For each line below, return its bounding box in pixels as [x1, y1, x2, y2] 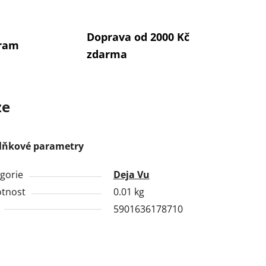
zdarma [86, 46, 127, 61]
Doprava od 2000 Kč [86, 29, 189, 44]
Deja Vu [113, 168, 150, 182]
